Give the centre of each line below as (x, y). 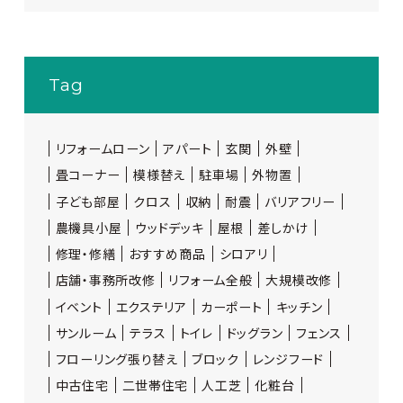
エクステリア (151, 306)
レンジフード (288, 359)
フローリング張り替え (116, 359)
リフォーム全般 (210, 280)
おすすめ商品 (167, 254)
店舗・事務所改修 (105, 280)
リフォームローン (103, 148)
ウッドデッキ (170, 227)
